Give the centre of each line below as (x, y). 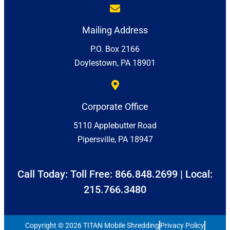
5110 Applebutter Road (115, 126)
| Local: (195, 174)
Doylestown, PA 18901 (115, 63)
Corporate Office (115, 107)
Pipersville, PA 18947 (115, 140)
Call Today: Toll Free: (66, 174)
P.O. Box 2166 (115, 49)
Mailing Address (115, 30)
